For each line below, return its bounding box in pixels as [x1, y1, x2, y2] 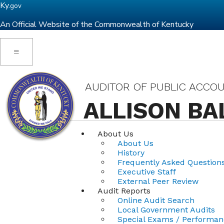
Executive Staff [117, 167, 176, 176]
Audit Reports [97, 186, 150, 195]
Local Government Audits [117, 205, 215, 214]
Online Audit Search [117, 195, 194, 205]
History [117, 148, 144, 157]
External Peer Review [117, 176, 198, 186]
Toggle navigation [13, 47, 60, 55]
